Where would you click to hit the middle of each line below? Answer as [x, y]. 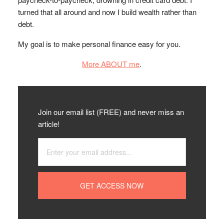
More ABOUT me [111, 64]
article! [48, 124]
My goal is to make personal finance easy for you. [99, 44]
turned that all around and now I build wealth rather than [107, 12]
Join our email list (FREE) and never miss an [111, 112]
